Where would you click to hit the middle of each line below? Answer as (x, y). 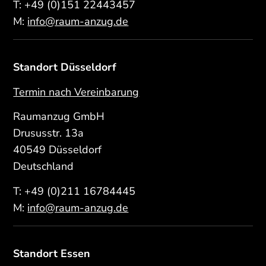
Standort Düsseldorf (65, 67)
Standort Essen (52, 253)
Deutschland (44, 167)
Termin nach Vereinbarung (76, 92)
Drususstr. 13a (49, 133)
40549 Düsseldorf (58, 150)
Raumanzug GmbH (59, 117)
